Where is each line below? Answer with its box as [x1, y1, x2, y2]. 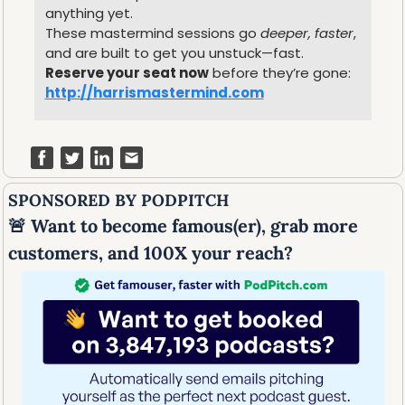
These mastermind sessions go [44, 24, 260, 43]
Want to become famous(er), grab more [25, 214, 358, 238]
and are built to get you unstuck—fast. [44, 43, 304, 63]
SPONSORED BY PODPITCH [7, 190, 230, 212]
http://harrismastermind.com [44, 83, 264, 103]
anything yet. [44, 4, 133, 24]
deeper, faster [259, 24, 353, 43]
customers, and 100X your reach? [7, 241, 293, 265]
